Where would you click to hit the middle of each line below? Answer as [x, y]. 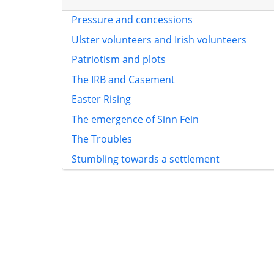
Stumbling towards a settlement [146, 159]
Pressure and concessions [132, 20]
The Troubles [102, 139]
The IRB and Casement [123, 79]
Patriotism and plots [119, 60]
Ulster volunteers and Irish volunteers [159, 39]
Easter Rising [101, 99]
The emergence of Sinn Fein [135, 119]
